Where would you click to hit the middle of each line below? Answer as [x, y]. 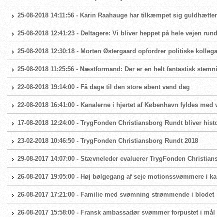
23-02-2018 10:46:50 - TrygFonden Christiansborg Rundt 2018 [108, 141]
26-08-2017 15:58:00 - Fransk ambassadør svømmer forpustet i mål [116, 212]
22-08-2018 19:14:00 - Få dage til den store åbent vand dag [104, 87]
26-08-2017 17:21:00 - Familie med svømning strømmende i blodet [116, 194]
